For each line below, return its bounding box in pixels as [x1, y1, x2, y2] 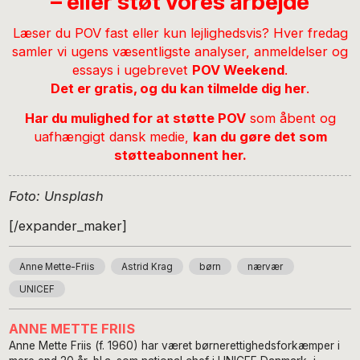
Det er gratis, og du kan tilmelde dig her [51, 80, 306, 96]
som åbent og [245, 109, 336, 126]
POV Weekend [192, 61, 284, 78]
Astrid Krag [121, 260, 174, 272]
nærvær [247, 260, 284, 272]
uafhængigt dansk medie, [33, 128, 193, 145]
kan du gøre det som [192, 128, 327, 145]
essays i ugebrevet [72, 61, 192, 78]
